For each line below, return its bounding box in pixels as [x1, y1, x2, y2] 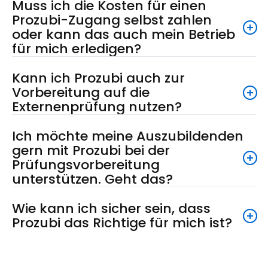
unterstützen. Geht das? [12, 169, 173, 188]
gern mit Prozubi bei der [12, 141, 170, 160]
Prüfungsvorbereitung [12, 155, 160, 174]
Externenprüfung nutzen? [12, 97, 182, 116]
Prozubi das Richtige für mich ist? [12, 213, 232, 232]
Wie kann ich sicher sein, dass [12, 199, 211, 218]
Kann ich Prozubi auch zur [12, 68, 185, 87]
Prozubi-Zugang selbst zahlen [12, 10, 212, 29]
